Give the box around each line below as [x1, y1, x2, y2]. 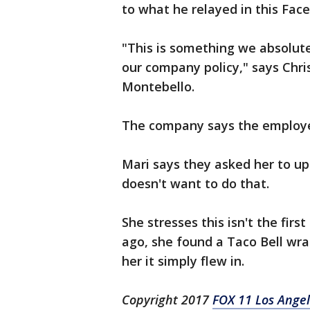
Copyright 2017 [122, 291, 212, 308]
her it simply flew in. [122, 253, 244, 269]
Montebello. [122, 78, 194, 95]
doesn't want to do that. [122, 175, 269, 192]
